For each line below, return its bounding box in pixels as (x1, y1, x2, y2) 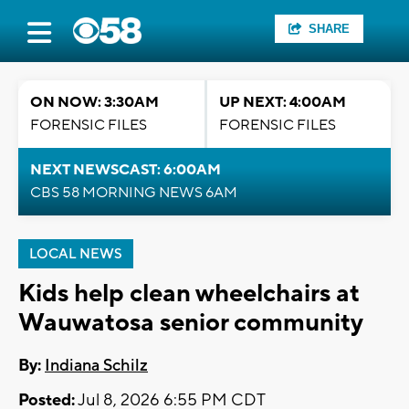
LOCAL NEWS (29, 246, 122, 263)
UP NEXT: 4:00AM (219, 93, 346, 111)
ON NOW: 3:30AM (30, 93, 159, 111)
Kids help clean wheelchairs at (18, 278, 360, 309)
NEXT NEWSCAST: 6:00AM (30, 161, 221, 179)
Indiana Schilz (45, 355, 148, 377)
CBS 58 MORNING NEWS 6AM (30, 184, 237, 202)
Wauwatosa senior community (18, 307, 363, 339)
